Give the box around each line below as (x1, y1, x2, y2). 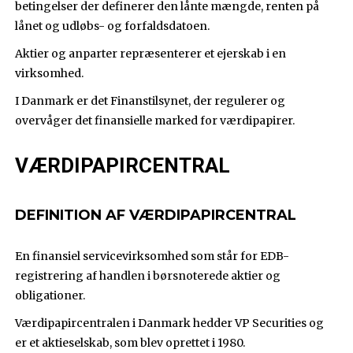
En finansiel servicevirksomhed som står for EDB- (15, 249, 290, 264)
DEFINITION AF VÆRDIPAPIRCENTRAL (15, 206, 297, 225)
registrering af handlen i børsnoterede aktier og (15, 269, 281, 284)
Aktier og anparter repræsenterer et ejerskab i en (15, 46, 287, 61)
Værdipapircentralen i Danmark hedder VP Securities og (15, 316, 325, 331)
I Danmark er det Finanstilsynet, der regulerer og (15, 94, 286, 109)
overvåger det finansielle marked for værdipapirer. (15, 113, 295, 128)
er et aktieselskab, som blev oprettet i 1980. (15, 336, 246, 351)
